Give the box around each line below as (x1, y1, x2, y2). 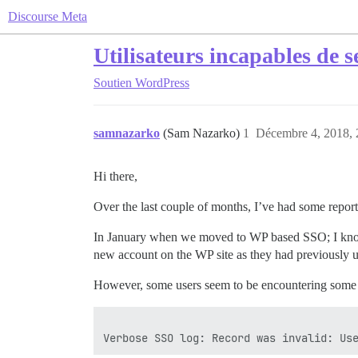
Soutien (93, 76, 132, 89)
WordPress (135, 76, 189, 89)
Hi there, (93, 169, 137, 183)
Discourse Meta (8, 10, 87, 23)
